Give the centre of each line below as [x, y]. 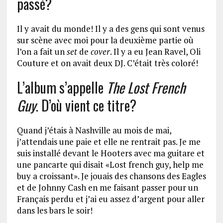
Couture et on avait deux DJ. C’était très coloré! [107, 63]
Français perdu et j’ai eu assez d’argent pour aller [111, 199]
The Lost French [146, 87]
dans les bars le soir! [55, 210]
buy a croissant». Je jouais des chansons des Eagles [111, 176]
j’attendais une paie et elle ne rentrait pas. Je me [109, 141]
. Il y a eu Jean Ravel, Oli [155, 51]
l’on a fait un [42, 51]
